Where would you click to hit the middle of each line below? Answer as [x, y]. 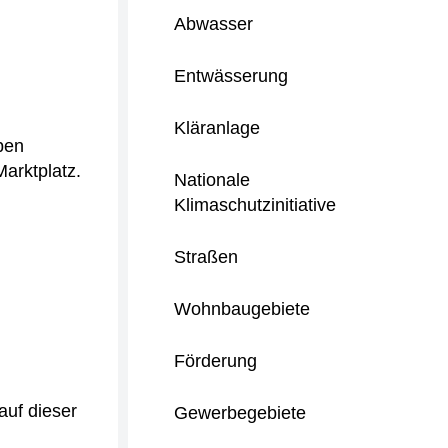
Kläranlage [217, 128]
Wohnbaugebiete [242, 309]
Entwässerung [231, 76]
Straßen [206, 257]
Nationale [212, 180]
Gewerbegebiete [240, 413]
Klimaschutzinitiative [255, 205]
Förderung [215, 361]
